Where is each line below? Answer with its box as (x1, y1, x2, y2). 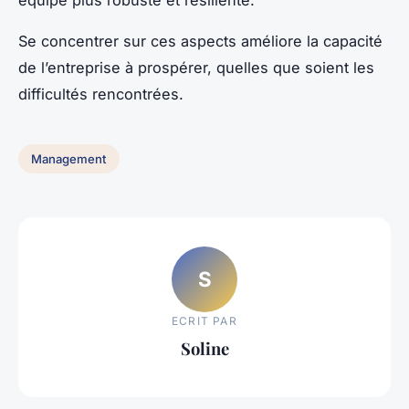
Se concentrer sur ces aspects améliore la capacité (18, 32, 383, 51)
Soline (180, 336, 229, 360)
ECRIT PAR (172, 313, 237, 328)
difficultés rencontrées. (18, 85, 184, 104)
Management (31, 152, 107, 167)
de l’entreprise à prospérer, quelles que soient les (18, 58, 374, 78)
